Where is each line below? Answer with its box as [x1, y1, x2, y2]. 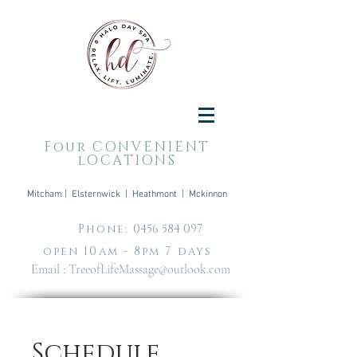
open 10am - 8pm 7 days [42, 244, 213, 259]
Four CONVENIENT [44, 138, 210, 156]
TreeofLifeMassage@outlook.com [69, 261, 230, 277]
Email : [25, 261, 69, 277]
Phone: [77, 222, 134, 237]
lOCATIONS [77, 151, 177, 170]
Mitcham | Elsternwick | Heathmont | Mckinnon [27, 189, 227, 200]
